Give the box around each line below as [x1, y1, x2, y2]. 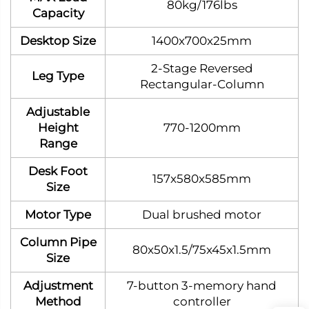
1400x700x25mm [152, 33, 252, 48]
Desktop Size [20, 33, 96, 48]
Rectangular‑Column [139, 77, 264, 91]
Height [37, 120, 79, 134]
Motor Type [25, 207, 91, 221]
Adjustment [23, 278, 93, 292]
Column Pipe [19, 235, 97, 249]
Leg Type [32, 68, 84, 83]
